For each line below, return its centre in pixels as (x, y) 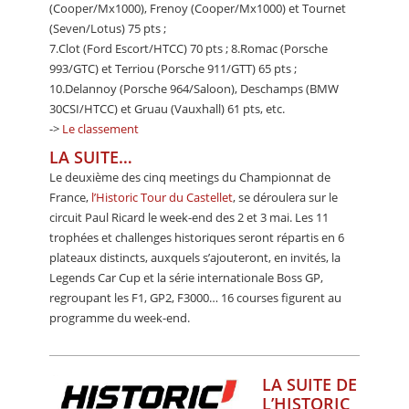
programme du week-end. (120, 317)
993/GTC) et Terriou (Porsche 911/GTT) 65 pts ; (173, 68)
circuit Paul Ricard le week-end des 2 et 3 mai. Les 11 (189, 217)
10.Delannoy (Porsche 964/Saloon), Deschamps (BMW (194, 88)
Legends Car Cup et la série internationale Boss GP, (186, 277)
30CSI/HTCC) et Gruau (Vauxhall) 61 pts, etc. (167, 108)
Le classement (100, 128)
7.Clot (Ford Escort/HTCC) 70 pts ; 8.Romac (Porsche (189, 48)
